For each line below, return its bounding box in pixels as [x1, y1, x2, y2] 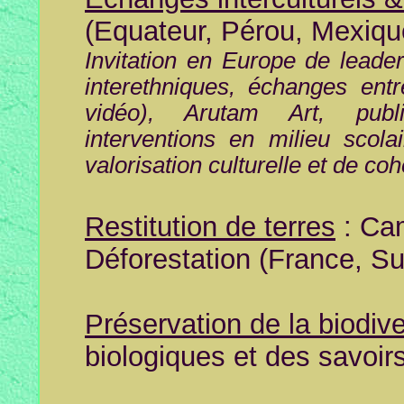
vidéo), [85, 100, 185, 125]
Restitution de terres [85, 211, 335, 243]
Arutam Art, [184, 100, 356, 125]
